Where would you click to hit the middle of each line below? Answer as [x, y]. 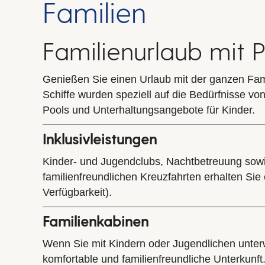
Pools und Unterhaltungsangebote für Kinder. [149, 110]
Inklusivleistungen [100, 138]
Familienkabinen [96, 221]
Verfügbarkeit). [77, 192]
